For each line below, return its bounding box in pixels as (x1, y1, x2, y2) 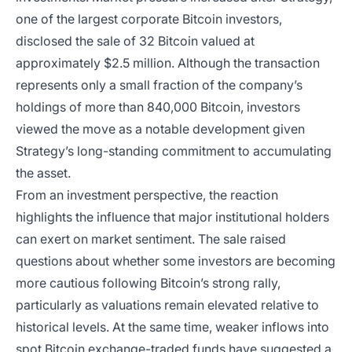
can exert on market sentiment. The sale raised (16, 231, 286, 247)
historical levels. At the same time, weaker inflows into (16, 319, 329, 335)
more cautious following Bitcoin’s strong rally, (16, 275, 280, 291)
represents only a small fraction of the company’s (16, 77, 302, 93)
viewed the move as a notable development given (16, 121, 305, 137)
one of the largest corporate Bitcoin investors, (16, 11, 282, 27)
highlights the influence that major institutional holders (16, 209, 329, 225)
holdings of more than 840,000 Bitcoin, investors (16, 99, 300, 115)
